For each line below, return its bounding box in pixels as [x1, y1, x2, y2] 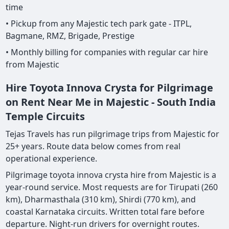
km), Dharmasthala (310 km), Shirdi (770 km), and [6, 194, 196, 205]
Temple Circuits [6, 109, 85, 124]
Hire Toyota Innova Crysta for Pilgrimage [6, 81, 214, 95]
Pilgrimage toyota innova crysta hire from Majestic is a [6, 169, 217, 181]
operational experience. [6, 153, 98, 165]
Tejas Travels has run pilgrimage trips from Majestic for [6, 128, 220, 140]
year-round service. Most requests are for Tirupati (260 [6, 181, 218, 193]
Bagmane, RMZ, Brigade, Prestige [6, 30, 135, 42]
